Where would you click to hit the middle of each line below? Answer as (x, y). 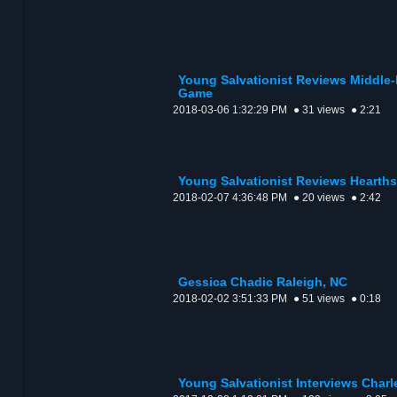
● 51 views (319, 299)
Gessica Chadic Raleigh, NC (263, 283)
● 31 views (319, 110)
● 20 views (319, 198)
